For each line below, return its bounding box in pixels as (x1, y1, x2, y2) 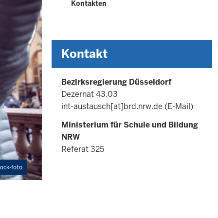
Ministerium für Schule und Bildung (61, 119, 198, 130)
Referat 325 (61, 144, 104, 154)
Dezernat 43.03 (61, 89, 118, 99)
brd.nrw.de (124, 101, 163, 111)
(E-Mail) (163, 101, 193, 111)
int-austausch (61, 101, 110, 111)
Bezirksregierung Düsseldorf (61, 77, 171, 87)
